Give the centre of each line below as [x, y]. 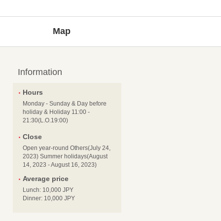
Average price [46, 179]
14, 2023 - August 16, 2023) [60, 165]
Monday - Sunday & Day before [65, 104]
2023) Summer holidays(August [65, 157]
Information [40, 72]
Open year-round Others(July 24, [67, 148]
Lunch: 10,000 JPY [48, 190]
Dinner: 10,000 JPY [49, 199]
